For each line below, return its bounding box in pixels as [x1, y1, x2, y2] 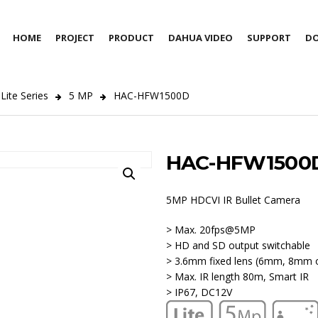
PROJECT [55, 31, 94, 44]
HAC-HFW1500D [114, 89, 190, 103]
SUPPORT [247, 31, 291, 44]
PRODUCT [109, 31, 154, 44]
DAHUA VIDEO [168, 31, 233, 44]
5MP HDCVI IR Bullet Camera [166, 193, 300, 207]
